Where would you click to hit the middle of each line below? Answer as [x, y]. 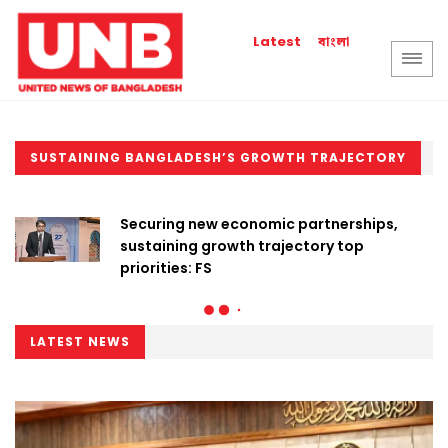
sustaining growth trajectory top [242, 246]
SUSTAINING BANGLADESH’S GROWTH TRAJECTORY [218, 157]
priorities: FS [166, 268]
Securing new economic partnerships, [259, 224]
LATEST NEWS [80, 341]
